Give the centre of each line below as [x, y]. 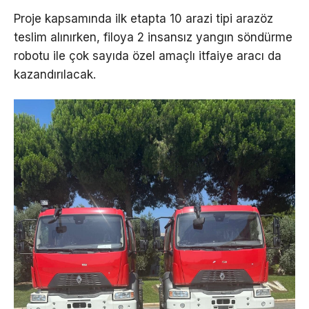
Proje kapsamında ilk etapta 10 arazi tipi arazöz [143, 18]
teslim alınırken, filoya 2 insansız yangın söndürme [153, 37]
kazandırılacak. [55, 74]
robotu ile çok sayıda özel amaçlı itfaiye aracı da [148, 56]
